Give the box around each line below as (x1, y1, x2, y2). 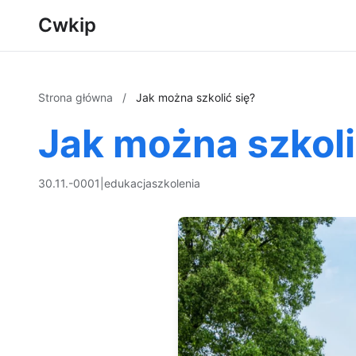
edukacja (104, 176, 152, 190)
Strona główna (38, 91, 116, 104)
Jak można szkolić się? (136, 91, 255, 104)
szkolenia (152, 176, 200, 190)
